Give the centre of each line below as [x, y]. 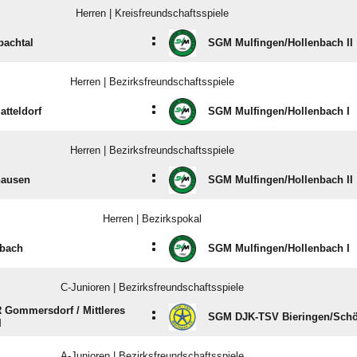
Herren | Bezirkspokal [152, 219]
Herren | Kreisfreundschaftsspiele [152, 13]
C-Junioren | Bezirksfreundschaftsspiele [152, 287]
